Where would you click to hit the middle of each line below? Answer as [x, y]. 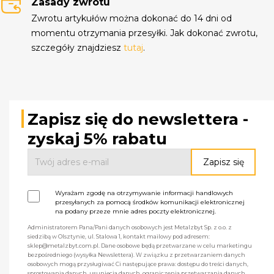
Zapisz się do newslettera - [138, 119]
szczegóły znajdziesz [78, 47]
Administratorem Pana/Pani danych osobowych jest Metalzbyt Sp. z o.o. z [130, 227]
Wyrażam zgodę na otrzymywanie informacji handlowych [144, 193]
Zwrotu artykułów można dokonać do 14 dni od [132, 18]
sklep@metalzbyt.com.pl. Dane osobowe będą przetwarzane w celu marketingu [140, 245]
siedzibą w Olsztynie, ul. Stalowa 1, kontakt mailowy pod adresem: [119, 236]
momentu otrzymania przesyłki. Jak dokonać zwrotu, [145, 33]
